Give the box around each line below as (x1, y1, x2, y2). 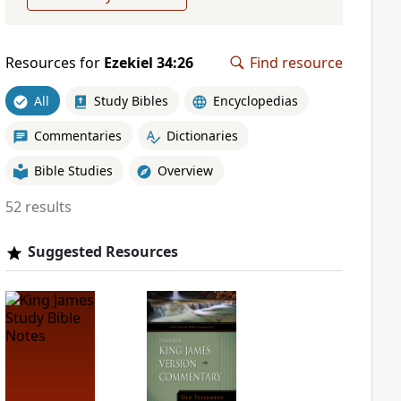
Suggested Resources (27, 242, 178, 261)
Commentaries (33, 126, 122, 144)
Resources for (4, 53, 104, 73)
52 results (4, 197, 72, 217)
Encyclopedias (212, 91, 298, 109)
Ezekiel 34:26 (103, 53, 193, 73)
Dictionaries (166, 126, 238, 144)
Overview (157, 161, 213, 179)
